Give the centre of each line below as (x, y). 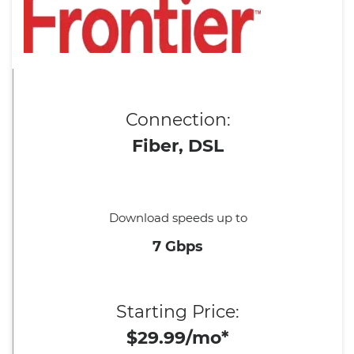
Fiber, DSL (178, 146)
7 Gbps (178, 247)
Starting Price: (178, 312)
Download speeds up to (178, 218)
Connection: (178, 120)
